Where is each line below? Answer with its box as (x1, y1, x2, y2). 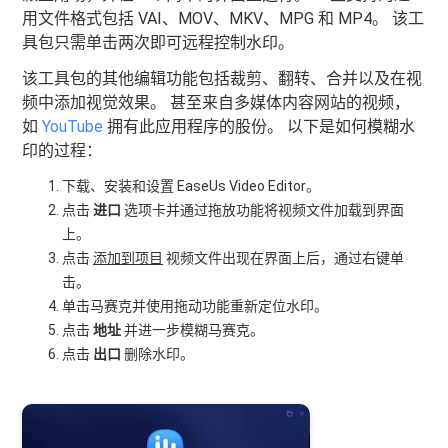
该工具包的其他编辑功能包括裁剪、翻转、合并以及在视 (22, 69, 423, 88)
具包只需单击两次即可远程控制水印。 (22, 33, 295, 52)
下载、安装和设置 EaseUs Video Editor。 (62, 178, 321, 194)
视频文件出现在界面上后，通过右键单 (163, 250, 405, 266)
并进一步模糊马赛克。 (121, 322, 265, 338)
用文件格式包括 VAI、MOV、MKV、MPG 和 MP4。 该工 (22, 9, 425, 28)
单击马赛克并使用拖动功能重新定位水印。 (62, 298, 329, 314)
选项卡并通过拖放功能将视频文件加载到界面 (121, 202, 405, 218)
